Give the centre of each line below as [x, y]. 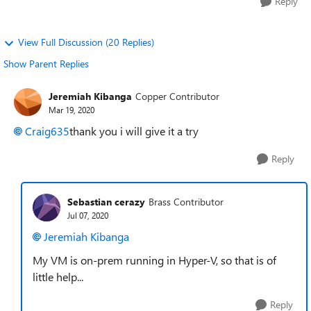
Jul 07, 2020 [88, 215]
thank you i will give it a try [135, 131]
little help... [58, 277]
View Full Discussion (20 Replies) [86, 42]
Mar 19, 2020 [72, 109]
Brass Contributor [186, 201]
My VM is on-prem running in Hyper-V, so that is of [154, 260]
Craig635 [47, 131]
